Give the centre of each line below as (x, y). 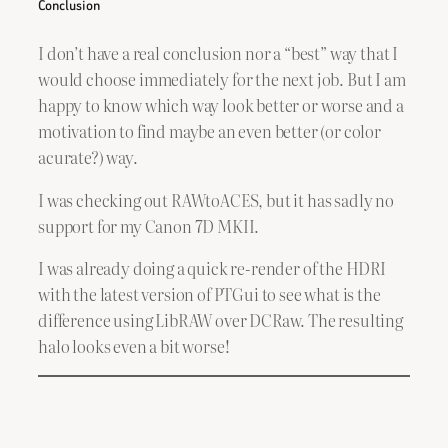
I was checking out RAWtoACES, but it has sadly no (216, 199)
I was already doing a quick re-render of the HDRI (212, 267)
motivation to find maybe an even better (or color (209, 131)
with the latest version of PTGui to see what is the (209, 293)
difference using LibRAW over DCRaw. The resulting (220, 319)
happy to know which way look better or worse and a (221, 105)
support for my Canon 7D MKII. (149, 225)
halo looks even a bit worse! (134, 345)
